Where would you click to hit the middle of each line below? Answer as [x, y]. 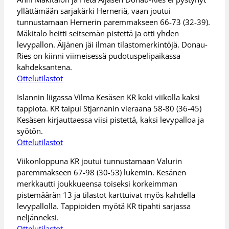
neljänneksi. [38, 217]
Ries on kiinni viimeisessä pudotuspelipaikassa [99, 56]
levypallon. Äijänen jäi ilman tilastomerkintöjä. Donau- [112, 45]
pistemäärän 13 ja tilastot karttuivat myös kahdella [106, 194]
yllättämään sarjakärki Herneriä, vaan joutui [94, 11]
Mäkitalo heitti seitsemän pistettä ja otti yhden [98, 33]
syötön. [30, 131]
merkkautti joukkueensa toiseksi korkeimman [97, 183]
